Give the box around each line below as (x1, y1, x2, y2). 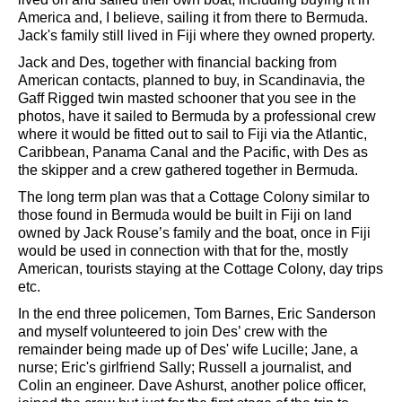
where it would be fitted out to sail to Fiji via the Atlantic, (18, 126, 367, 142)
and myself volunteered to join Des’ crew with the (18, 323, 328, 339)
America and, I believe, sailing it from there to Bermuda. (18, 9, 368, 25)
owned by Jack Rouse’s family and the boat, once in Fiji (18, 224, 371, 240)
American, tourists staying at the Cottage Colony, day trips (18, 260, 383, 276)
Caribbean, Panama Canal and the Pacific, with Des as (18, 144, 368, 160)
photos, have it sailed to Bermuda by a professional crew (18, 108, 376, 124)
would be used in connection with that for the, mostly (18, 242, 348, 258)
